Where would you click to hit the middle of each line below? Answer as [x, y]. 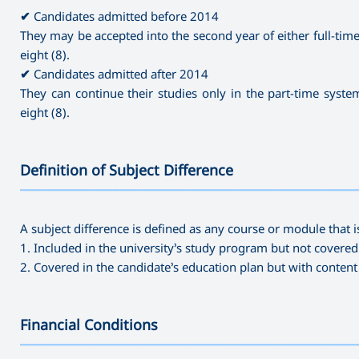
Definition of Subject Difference [127, 169]
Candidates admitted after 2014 [119, 73]
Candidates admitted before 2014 [125, 16]
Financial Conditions [89, 324]
